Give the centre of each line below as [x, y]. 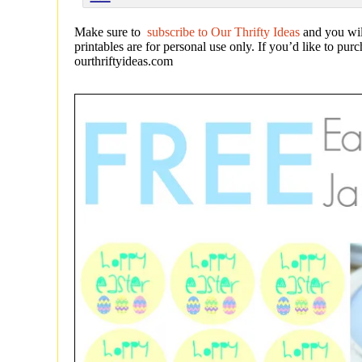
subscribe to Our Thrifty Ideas [222, 32]
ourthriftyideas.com [124, 61]
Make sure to [109, 32]
